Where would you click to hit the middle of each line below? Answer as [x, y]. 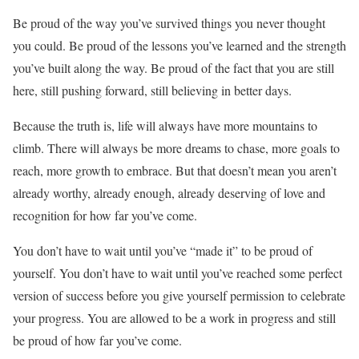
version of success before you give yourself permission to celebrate [179, 296]
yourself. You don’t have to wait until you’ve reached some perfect [177, 273]
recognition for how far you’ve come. [105, 216]
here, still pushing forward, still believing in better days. [152, 91]
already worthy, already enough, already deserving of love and [169, 193]
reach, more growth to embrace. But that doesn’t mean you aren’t [175, 171]
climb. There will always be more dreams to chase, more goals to [176, 148]
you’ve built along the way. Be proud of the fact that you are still [173, 68]
